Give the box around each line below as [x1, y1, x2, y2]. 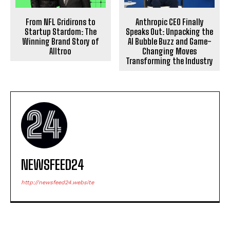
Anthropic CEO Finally [135, 17, 204, 27]
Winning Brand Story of [22, 36, 99, 47]
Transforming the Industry [126, 56, 214, 66]
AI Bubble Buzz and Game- [127, 36, 212, 46]
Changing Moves [142, 46, 197, 56]
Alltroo [49, 46, 72, 56]
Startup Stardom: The [24, 27, 97, 37]
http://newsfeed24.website [21, 179, 94, 186]
